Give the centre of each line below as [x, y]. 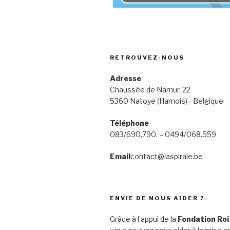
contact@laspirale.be [167, 157]
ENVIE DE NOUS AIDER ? [157, 198]
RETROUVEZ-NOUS [147, 58]
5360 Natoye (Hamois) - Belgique [167, 101]
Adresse [126, 79]
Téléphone [129, 123]
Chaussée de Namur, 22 [150, 90]
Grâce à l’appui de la [144, 219]
